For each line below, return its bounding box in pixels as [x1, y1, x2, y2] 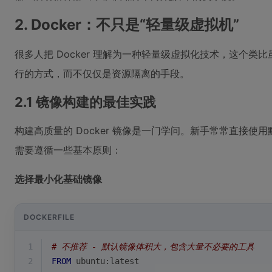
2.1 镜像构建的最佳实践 [15, 94, 156, 110]
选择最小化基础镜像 [15, 173, 102, 185]
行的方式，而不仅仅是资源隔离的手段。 [15, 67, 189, 80]
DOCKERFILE [24, 212, 75, 222]
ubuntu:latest [71, 256, 139, 266]
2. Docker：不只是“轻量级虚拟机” [15, 16, 239, 33]
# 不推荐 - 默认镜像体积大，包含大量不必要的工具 [52, 242, 254, 251]
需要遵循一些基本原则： [15, 144, 121, 156]
